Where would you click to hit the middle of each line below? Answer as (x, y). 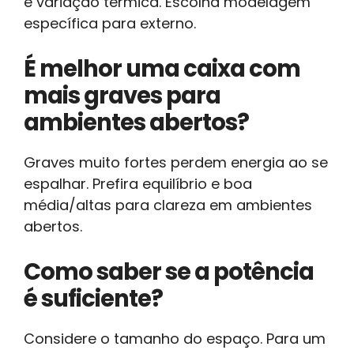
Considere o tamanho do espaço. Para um (175, 338)
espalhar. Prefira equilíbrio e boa (138, 183)
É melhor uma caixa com (162, 68)
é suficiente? (93, 298)
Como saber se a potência (169, 271)
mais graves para (122, 95)
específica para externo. (110, 23)
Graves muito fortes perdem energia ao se (176, 162)
